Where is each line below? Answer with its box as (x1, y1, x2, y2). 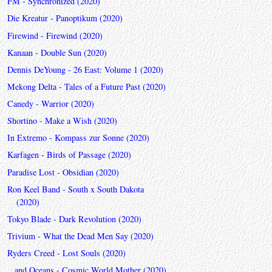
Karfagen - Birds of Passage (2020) (7, 149, 131, 161)
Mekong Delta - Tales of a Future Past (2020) (7, 80, 166, 92)
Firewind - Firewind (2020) (7, 29, 103, 41)
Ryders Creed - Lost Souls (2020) (7, 247, 126, 259)
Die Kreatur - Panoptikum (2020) (7, 12, 123, 24)
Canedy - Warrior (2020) (7, 98, 94, 110)
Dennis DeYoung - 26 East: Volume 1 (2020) (7, 63, 163, 75)
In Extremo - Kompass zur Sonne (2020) (7, 132, 149, 144)
